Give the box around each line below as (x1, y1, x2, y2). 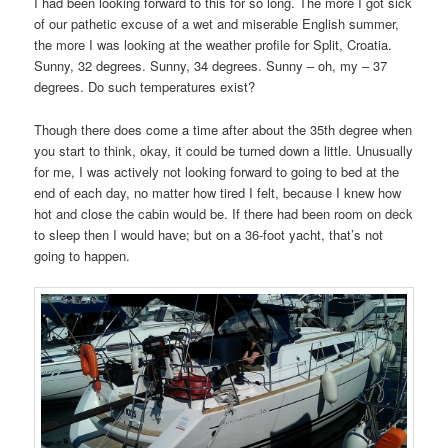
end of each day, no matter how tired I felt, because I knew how (34, 182, 402, 202)
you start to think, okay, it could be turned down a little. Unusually (34, 140, 414, 160)
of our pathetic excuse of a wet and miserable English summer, (34, 14, 400, 34)
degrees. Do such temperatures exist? (34, 77, 256, 97)
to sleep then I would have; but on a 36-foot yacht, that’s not (34, 224, 384, 244)
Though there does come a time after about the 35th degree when (34, 119, 413, 139)
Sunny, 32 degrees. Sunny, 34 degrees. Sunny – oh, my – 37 (34, 56, 388, 76)
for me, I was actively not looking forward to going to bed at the (34, 161, 400, 181)
